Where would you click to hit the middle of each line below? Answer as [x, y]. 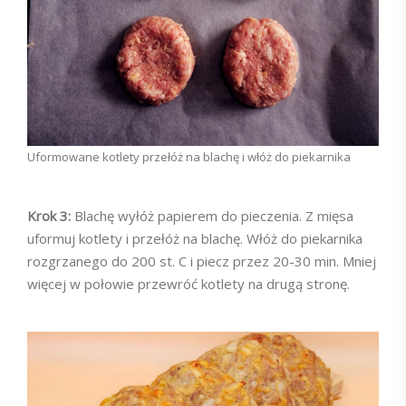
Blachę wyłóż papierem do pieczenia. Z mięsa [214, 216]
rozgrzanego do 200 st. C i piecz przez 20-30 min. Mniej [202, 261]
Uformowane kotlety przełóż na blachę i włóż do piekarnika [189, 157]
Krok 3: [51, 216]
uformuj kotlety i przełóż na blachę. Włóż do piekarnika [195, 238]
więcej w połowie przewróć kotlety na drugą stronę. [188, 284]
